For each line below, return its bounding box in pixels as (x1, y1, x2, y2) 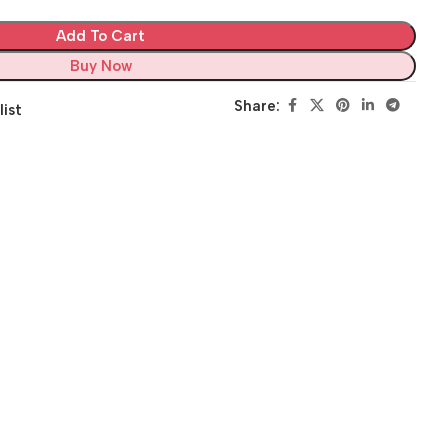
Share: (234, 96, 281, 115)
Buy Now (69, 56, 132, 75)
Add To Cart (56, 26, 146, 45)
